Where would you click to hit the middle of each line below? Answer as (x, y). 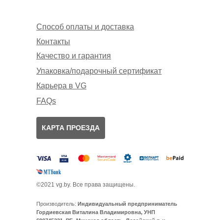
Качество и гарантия (74, 56)
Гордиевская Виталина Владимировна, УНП (96, 212)
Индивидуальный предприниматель (127, 204)
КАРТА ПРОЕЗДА (71, 128)
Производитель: (57, 204)
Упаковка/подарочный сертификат (99, 71)
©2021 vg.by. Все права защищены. (86, 185)
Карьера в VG (61, 86)
